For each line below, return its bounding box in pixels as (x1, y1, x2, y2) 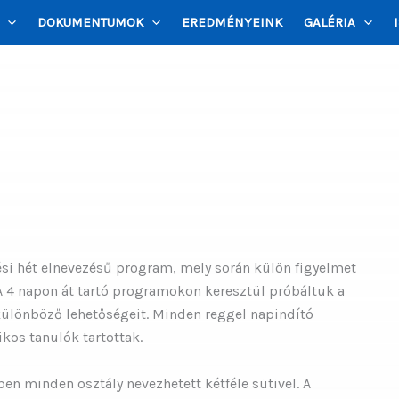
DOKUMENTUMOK (37, 14, 143, 30)
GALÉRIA (303, 14, 355, 30)
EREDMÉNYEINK (181, 14, 282, 30)
